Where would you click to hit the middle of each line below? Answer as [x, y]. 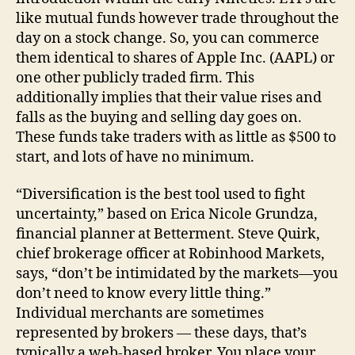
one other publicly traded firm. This [135, 78]
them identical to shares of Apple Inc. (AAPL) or [175, 58]
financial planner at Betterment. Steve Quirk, [168, 234]
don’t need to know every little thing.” [143, 294]
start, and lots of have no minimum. [135, 157]
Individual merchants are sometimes [140, 313]
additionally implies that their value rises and [169, 97]
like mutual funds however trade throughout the [177, 18]
